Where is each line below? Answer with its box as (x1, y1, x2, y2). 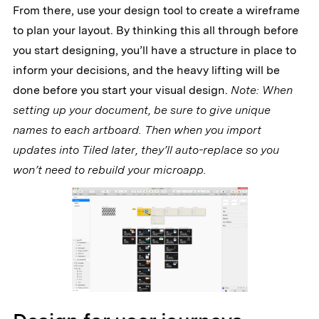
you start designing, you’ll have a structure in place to (12, 43, 296, 58)
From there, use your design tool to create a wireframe (12, 4, 300, 18)
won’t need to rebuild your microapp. (12, 163, 206, 177)
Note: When (230, 83, 293, 98)
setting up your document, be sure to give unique (12, 103, 271, 117)
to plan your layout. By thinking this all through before (12, 23, 298, 38)
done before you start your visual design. (12, 83, 231, 98)
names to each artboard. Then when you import (12, 123, 261, 137)
